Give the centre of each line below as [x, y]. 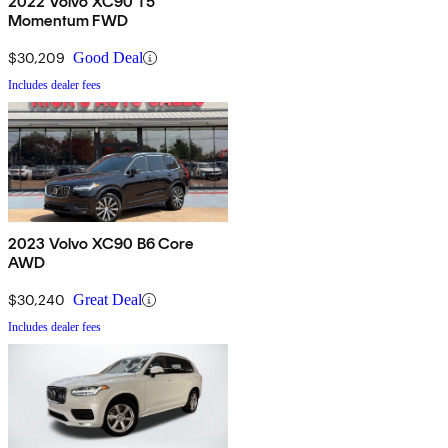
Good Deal [108, 58]
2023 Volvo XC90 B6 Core [100, 244]
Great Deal [107, 300]
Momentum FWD [68, 21]
